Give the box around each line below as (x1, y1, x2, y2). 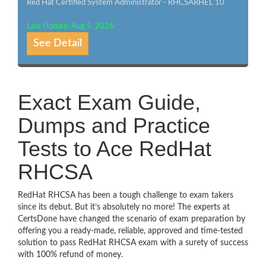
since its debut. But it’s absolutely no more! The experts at (18, 203, 230, 211)
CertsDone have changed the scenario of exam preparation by (18, 215, 245, 223)
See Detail (33, 38, 82, 49)
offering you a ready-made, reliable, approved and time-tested (18, 227, 243, 235)
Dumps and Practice (18, 113, 210, 138)
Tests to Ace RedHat (18, 137, 211, 161)
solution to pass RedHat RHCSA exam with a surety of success (18, 239, 248, 247)
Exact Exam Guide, (18, 90, 201, 115)
